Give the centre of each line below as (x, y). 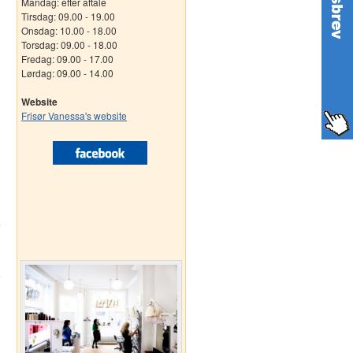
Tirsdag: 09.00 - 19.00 (68, 16)
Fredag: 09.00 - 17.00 (67, 59)
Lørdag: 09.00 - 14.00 (67, 73)
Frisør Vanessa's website (74, 115)
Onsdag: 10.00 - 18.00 (69, 30)
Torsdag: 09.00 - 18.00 (69, 45)
